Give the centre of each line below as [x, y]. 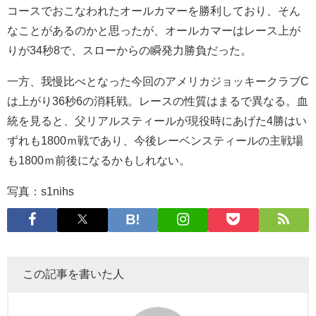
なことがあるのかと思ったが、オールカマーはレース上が [154, 30]
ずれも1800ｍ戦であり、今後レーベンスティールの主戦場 [155, 140]
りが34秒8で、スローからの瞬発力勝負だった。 [129, 50]
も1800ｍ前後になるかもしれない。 [99, 160]
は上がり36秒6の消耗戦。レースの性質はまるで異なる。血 [158, 101]
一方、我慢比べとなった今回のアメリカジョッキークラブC [158, 81]
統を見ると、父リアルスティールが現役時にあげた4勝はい [157, 120]
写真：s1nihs [41, 191]
